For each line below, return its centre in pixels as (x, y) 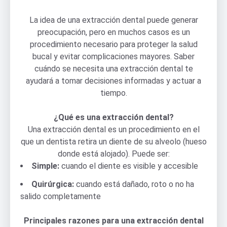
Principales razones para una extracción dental (113, 220)
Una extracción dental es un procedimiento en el (113, 129)
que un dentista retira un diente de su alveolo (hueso (113, 141)
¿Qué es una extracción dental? (113, 117)
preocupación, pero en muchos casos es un (113, 32)
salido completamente (61, 196)
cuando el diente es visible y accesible (129, 166)
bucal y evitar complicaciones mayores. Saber (113, 56)
